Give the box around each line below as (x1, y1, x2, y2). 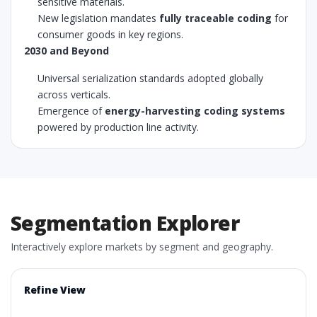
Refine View (24, 283, 86, 296)
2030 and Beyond (24, 44, 109, 57)
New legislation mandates (38, 11, 160, 25)
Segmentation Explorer (11, 209, 240, 236)
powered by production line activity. (38, 120, 200, 134)
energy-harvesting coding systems (105, 104, 286, 117)
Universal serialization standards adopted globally (38, 71, 264, 85)
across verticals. (38, 88, 111, 101)
